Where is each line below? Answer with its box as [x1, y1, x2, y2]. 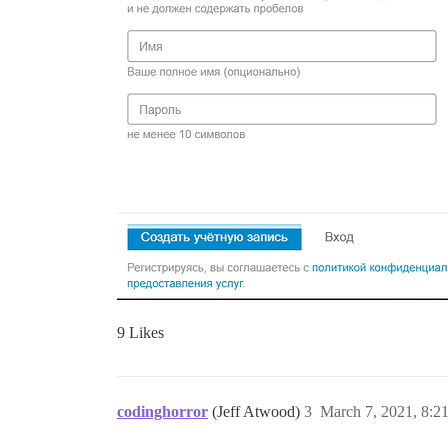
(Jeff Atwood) [212, 403, 304, 420]
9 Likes [117, 324, 164, 341]
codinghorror [117, 403, 208, 420]
